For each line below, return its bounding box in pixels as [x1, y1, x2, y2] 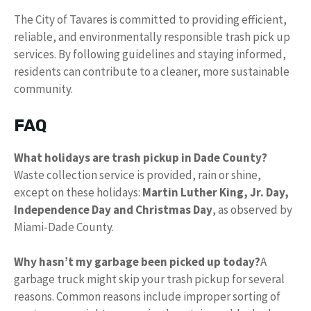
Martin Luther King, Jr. [142, 184, 264, 200]
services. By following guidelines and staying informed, [14, 47, 286, 62]
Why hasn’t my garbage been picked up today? [14, 254, 260, 269]
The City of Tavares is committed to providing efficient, [14, 12, 287, 27]
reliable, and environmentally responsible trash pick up [14, 29, 290, 44]
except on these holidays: [14, 184, 142, 200]
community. [14, 81, 73, 96]
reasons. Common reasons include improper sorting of [14, 289, 280, 304]
